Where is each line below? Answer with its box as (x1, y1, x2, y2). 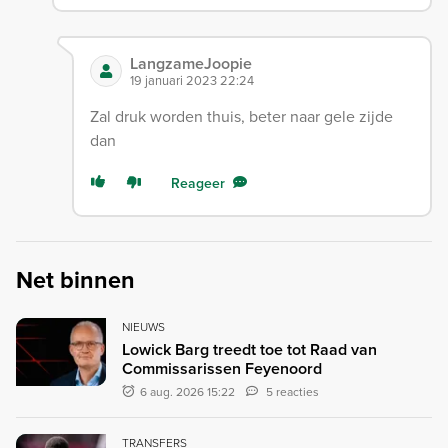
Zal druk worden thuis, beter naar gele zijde (89, 105, 393, 128)
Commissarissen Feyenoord (122, 357, 322, 381)
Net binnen (16, 263, 135, 298)
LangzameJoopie (129, 52, 252, 76)
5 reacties (266, 383, 320, 401)
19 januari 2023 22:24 (129, 71, 254, 90)
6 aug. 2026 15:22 (137, 383, 239, 401)
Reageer (170, 173, 225, 194)
